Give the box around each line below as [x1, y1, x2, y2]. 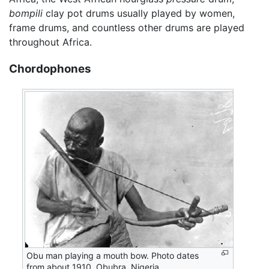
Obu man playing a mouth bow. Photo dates [26, 250, 199, 261]
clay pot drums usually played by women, [43, 7, 235, 20]
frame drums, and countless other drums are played [9, 22, 244, 34]
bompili [9, 7, 43, 20]
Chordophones [9, 62, 91, 76]
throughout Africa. [9, 36, 92, 49]
